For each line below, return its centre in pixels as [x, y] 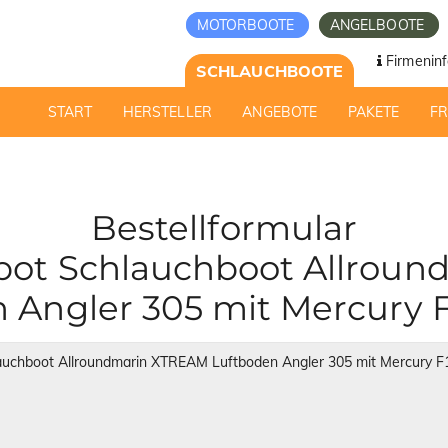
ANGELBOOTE [379, 25]
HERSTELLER [167, 112]
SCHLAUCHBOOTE [269, 71]
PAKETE [373, 112]
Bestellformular [224, 228]
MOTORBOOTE [247, 25]
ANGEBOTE [279, 112]
